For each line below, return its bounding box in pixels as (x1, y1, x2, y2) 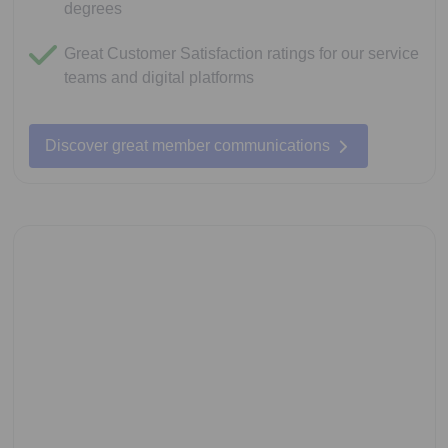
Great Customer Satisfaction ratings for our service (63, 45, 419, 62)
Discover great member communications (44, 137, 330, 154)
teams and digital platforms (63, 69, 254, 86)
